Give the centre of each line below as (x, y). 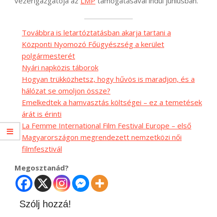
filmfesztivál (42, 149)
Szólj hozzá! (45, 204)
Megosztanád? (42, 168)
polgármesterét (48, 56)
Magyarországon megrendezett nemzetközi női (102, 137)
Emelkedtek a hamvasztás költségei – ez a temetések (112, 102)
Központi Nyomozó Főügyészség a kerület (93, 44)
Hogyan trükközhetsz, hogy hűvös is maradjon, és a (108, 79)
